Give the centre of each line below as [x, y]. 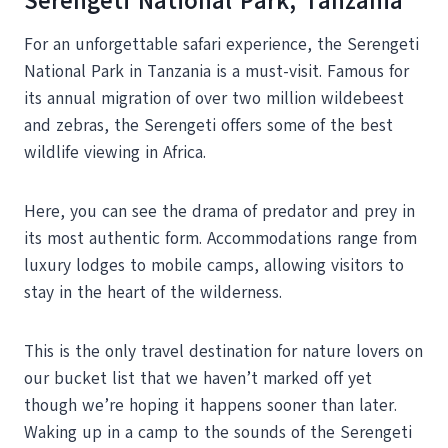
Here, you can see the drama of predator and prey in [219, 212]
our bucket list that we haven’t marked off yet [198, 379]
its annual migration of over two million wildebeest [214, 99]
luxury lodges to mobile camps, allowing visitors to [214, 266]
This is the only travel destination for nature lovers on [223, 352]
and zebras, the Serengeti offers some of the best [208, 126]
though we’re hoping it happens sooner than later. [210, 406]
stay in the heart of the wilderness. [153, 293]
